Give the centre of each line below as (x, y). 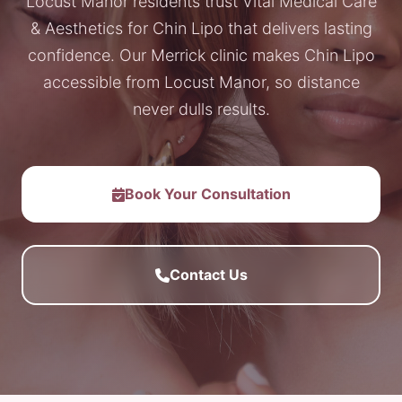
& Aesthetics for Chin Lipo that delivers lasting (201, 28)
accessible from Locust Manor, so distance (201, 82)
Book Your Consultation (207, 194)
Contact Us (208, 275)
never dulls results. (201, 109)
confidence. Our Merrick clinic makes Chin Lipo (201, 55)
